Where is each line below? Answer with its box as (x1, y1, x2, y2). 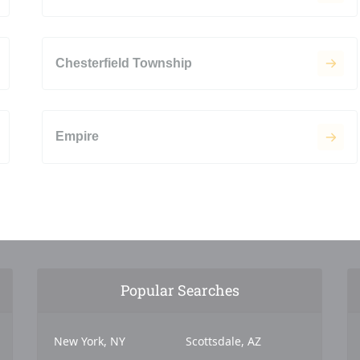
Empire (55, 129, 99, 144)
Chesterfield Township (55, 56, 192, 71)
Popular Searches (120, 280, 239, 300)
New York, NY (54, 333, 126, 349)
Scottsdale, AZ (185, 333, 261, 349)
